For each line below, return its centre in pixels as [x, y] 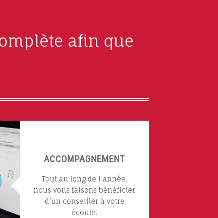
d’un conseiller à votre [84, 201]
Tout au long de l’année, [84, 179]
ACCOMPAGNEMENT [84, 159]
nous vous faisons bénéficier [84, 190]
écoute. [84, 212]
